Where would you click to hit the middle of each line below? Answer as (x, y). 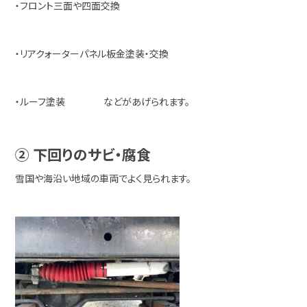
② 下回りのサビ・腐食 (83, 154)
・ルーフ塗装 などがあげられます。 (103, 101)
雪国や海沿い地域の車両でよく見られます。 (103, 178)
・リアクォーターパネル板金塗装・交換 (92, 53)
